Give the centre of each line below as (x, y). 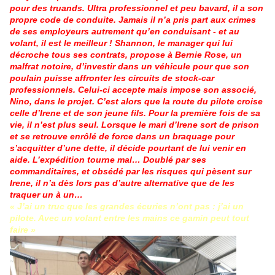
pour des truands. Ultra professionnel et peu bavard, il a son (137, 8)
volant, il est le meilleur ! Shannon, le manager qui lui (121, 43)
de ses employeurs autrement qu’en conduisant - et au (125, 31)
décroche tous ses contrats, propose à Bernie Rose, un (126, 54)
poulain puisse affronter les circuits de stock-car (112, 78)
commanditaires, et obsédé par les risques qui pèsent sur (130, 171)
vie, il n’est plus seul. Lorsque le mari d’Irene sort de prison (134, 124)
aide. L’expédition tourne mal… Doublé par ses (108, 159)
